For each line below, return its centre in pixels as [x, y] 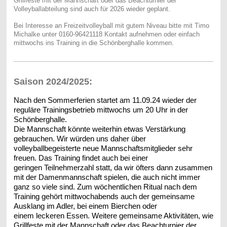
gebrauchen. [35, 139]
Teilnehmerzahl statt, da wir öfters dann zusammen [128, 167]
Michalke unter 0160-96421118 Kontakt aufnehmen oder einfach [106, 34]
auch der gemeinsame [157, 196]
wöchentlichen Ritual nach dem [145, 187]
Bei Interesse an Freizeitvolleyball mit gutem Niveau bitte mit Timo [111, 25]
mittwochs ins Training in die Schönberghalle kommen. [94, 43]
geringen [29, 167]
